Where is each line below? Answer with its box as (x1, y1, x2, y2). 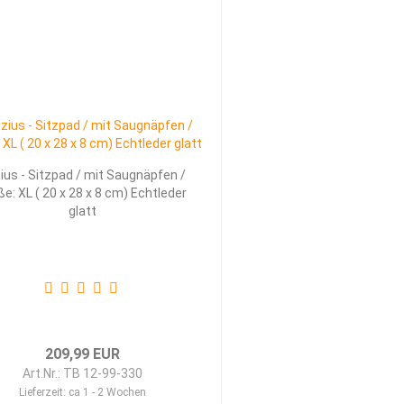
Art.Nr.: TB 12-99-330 (22, 366, 142, 381)
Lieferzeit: (18, 386, 69, 399)
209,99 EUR (44, 345, 120, 363)
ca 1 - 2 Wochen (68, 386, 146, 399)
